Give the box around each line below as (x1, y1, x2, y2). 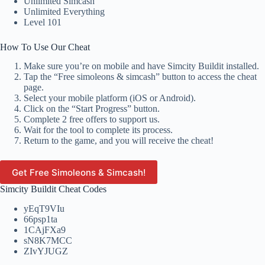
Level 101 (24, 17, 62, 27)
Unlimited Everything (24, 6, 105, 17)
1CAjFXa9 (24, 225, 66, 235)
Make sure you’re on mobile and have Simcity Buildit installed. (24, 61, 259, 72)
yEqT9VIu (24, 203, 64, 214)
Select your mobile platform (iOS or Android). (24, 93, 196, 104)
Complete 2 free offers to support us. (24, 114, 160, 125)
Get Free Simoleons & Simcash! (12, 166, 146, 178)
